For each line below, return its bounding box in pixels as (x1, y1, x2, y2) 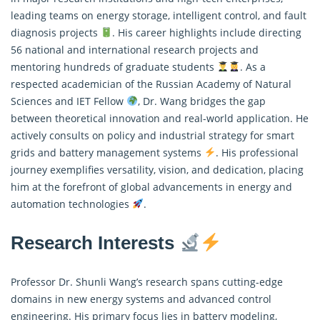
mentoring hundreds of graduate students (11, 59, 217, 74)
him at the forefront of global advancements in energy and (11, 179, 292, 194)
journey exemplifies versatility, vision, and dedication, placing (11, 162, 304, 176)
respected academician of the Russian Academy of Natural (11, 76, 291, 91)
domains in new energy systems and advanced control (11, 291, 271, 306)
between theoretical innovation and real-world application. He (11, 111, 309, 125)
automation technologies (11, 196, 132, 211)
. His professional (215, 145, 299, 159)
